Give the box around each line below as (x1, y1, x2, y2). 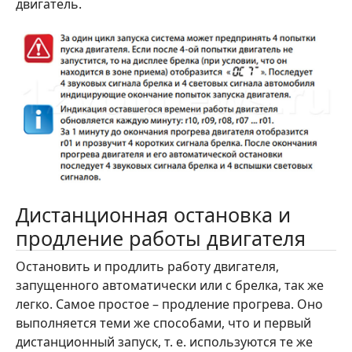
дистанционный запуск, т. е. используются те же (16, 332, 313, 350)
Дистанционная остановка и (16, 200, 291, 228)
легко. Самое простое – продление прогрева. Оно (16, 295, 323, 313)
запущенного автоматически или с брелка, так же (16, 276, 324, 294)
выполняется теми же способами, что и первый (16, 313, 311, 332)
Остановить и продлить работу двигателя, (16, 257, 279, 275)
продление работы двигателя (16, 224, 306, 251)
